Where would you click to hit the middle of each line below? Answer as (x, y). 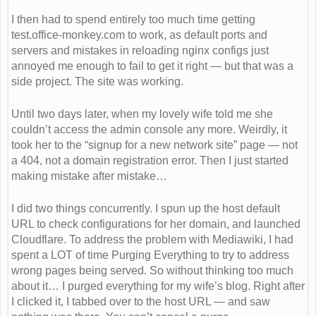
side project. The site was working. (97, 81)
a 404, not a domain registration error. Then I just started (150, 160)
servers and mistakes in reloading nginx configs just (140, 50)
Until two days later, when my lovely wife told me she (142, 114)
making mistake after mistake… (89, 176)
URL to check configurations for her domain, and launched (156, 224)
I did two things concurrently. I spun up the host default (146, 208)
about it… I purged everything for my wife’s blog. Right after (158, 286)
